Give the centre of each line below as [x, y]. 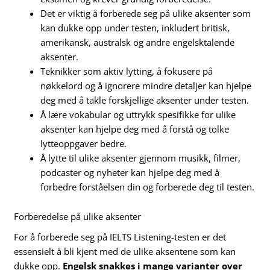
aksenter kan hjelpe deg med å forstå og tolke [135, 129]
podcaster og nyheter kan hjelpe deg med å [130, 172]
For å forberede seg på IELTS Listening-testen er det [120, 237]
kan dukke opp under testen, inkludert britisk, [135, 27]
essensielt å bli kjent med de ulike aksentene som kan [125, 252]
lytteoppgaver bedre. [84, 143]
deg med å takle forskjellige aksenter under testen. [145, 100]
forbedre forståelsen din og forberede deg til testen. [148, 187]
